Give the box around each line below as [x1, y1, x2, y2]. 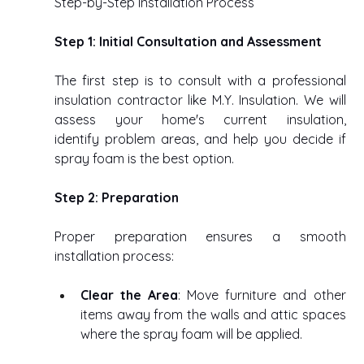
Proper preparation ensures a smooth [54, 228, 346, 245]
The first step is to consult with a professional [54, 72, 346, 89]
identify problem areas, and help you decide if [54, 131, 346, 148]
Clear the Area [80, 287, 179, 304]
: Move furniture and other [178, 287, 346, 304]
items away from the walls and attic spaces [80, 306, 346, 323]
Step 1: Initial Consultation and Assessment [54, 33, 323, 50]
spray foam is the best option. [54, 150, 238, 167]
